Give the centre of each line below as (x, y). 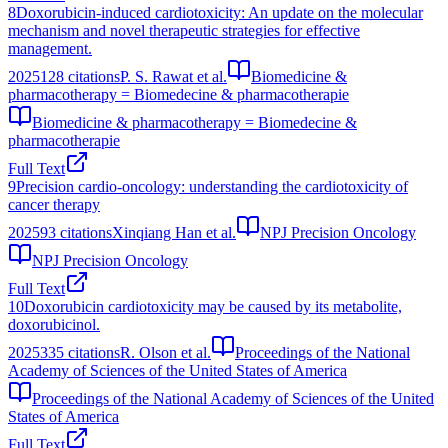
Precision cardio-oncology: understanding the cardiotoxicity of (212, 186)
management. (50, 48)
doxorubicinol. (54, 324)
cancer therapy (54, 204)
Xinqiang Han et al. (174, 232)
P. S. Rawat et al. (173, 76)
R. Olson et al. (165, 352)
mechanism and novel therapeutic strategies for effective (184, 30)
